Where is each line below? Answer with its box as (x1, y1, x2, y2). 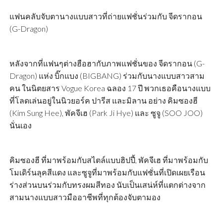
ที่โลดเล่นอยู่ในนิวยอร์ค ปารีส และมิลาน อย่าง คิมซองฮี (9, 96, 198, 106)
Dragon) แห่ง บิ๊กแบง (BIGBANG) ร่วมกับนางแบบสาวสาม (9, 71, 205, 81)
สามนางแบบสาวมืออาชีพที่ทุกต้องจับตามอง (9, 192, 161, 202)
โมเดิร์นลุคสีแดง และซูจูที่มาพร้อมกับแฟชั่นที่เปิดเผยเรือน (9, 167, 205, 177)
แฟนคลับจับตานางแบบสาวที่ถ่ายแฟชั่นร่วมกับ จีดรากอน (9, 11, 202, 21)
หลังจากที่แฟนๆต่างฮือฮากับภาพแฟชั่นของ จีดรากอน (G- (9, 58, 205, 68)
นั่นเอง (9, 120, 32, 130)
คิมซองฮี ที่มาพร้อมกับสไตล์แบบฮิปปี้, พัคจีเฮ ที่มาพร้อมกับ (9, 155, 208, 165)
